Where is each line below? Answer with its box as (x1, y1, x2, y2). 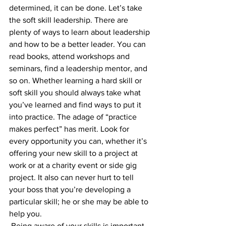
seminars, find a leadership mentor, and (9, 64, 149, 73)
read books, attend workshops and (9, 52, 132, 61)
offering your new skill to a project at (9, 149, 140, 157)
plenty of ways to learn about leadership (9, 28, 152, 36)
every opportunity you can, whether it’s (9, 137, 149, 145)
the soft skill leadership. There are (9, 16, 130, 24)
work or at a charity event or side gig (9, 161, 139, 169)
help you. (9, 209, 42, 218)
